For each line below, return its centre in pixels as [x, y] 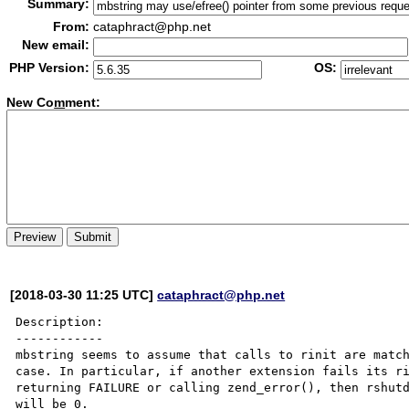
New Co [31, 103]
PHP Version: [50, 68]
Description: [60, 321]
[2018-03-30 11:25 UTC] [84, 294]
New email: [56, 45]
